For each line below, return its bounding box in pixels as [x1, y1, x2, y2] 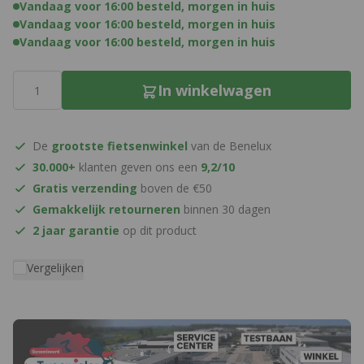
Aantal [12, 71, 51, 86]
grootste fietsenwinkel [51, 138, 188, 154]
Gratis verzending [32, 180, 137, 196]
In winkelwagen [158, 80, 271, 100]
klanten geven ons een [76, 159, 201, 175]
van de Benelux [188, 138, 271, 154]
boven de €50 [137, 180, 212, 196]
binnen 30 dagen [180, 201, 271, 217]
